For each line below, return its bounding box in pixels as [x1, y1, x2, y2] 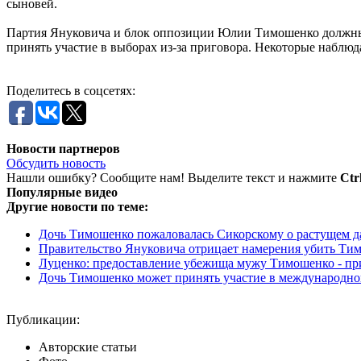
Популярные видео [6, 185, 118, 199]
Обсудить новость [6, 156, 106, 170]
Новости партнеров [6, 141, 120, 156]
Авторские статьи [39, 339, 137, 354]
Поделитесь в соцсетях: [6, 83, 135, 98]
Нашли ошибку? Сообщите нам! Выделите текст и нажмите [6, 170, 340, 185]
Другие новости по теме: [6, 199, 148, 214]
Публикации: [6, 312, 80, 326]
